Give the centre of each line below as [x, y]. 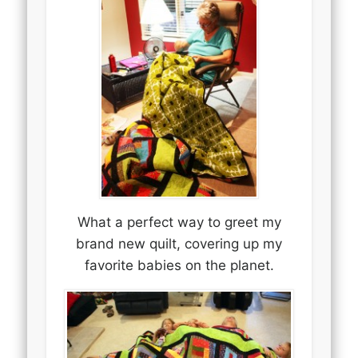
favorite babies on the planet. [179, 265]
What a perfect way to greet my [179, 222]
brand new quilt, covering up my [179, 244]
